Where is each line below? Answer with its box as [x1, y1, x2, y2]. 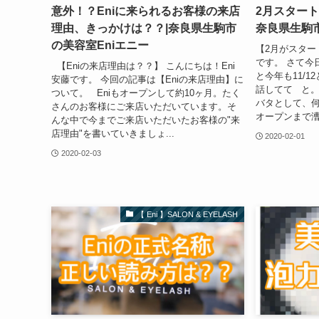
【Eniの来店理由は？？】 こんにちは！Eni [51, 60, 235, 71]
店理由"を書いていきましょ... [51, 127, 174, 139]
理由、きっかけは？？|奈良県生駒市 [51, 22, 236, 35]
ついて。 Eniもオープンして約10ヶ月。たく [51, 87, 241, 98]
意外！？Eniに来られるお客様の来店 [51, 5, 240, 18]
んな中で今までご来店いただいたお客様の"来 [51, 114, 240, 125]
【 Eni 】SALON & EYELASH [137, 209, 239, 219]
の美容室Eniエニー [51, 39, 149, 52]
